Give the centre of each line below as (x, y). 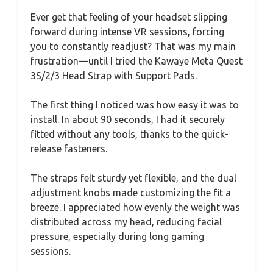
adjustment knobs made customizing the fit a (131, 192)
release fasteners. (69, 148)
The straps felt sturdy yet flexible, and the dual (133, 178)
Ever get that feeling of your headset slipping (129, 17)
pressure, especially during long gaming (117, 236)
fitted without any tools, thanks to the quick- (129, 134)
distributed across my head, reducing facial (126, 222)
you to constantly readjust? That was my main (133, 46)
